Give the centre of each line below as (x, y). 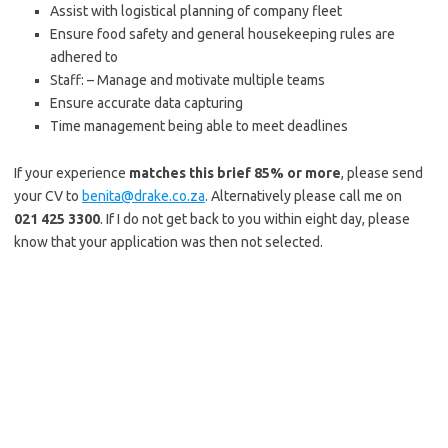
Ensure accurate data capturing (146, 103)
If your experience (71, 173)
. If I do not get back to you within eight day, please (255, 219)
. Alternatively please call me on (303, 196)
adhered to (84, 57)
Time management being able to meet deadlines (199, 126)
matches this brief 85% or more (235, 173)
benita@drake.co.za (143, 196)
